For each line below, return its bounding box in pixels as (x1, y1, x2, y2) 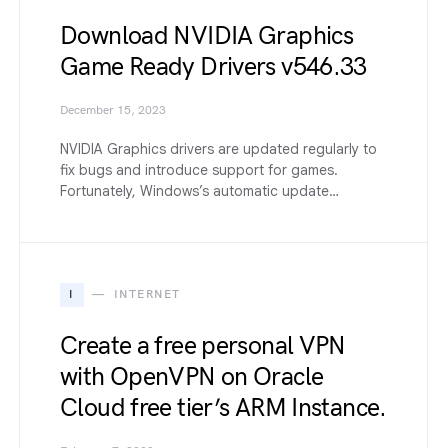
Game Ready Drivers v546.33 (60, 51, 367, 82)
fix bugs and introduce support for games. (60, 160, 338, 179)
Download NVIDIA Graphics (60, 20, 353, 51)
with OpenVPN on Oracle (60, 361, 324, 392)
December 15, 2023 (60, 102, 166, 118)
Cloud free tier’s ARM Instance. (60, 392, 387, 423)
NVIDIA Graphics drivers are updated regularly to (60, 139, 377, 158)
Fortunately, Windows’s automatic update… (60, 181, 339, 200)
